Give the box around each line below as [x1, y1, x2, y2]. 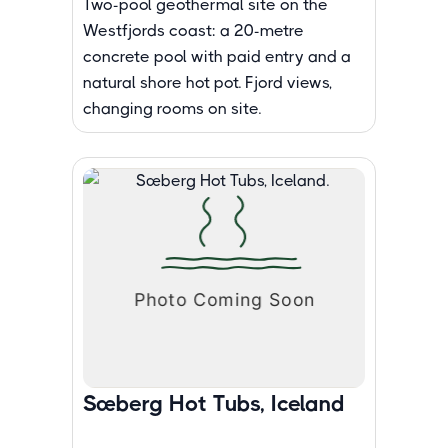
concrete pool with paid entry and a [83, 47, 351, 66]
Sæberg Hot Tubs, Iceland [83, 391, 345, 416]
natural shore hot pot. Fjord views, [83, 73, 332, 92]
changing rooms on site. [83, 99, 261, 118]
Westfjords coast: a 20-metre [83, 21, 304, 40]
